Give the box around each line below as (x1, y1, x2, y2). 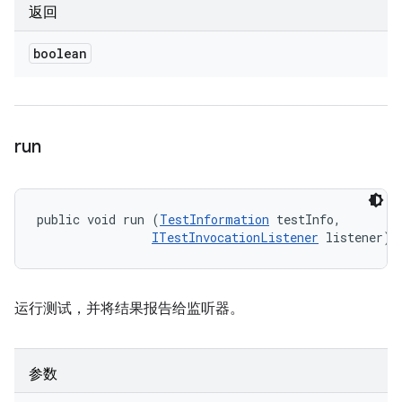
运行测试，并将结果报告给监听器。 (14, 300, 244, 318)
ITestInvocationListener (152, 229, 319, 246)
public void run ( (37, 211, 160, 228)
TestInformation (160, 211, 269, 228)
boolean (33, 45, 87, 62)
